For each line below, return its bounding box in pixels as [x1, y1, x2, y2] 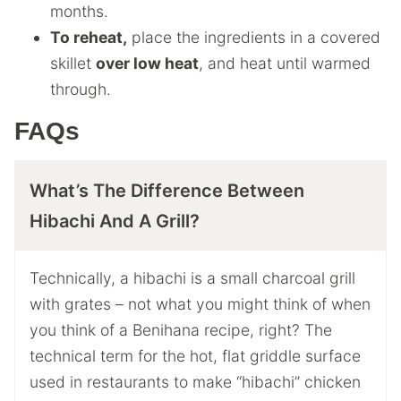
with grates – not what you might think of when [30, 294, 371, 313]
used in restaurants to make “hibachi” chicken [30, 371, 361, 391]
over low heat [96, 53, 199, 73]
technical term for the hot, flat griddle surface [30, 346, 361, 365]
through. [50, 79, 111, 98]
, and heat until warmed [199, 53, 371, 73]
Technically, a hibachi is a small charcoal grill [30, 268, 355, 287]
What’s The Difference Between [30, 179, 304, 201]
